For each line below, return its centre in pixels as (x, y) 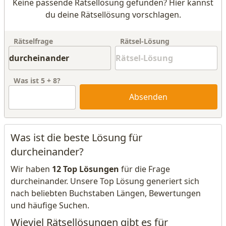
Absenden (149, 97)
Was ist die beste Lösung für (76, 137)
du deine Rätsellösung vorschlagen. (113, 15)
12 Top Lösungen (86, 169)
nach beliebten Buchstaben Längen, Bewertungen (106, 193)
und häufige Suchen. (50, 205)
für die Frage (145, 169)
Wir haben (31, 169)
